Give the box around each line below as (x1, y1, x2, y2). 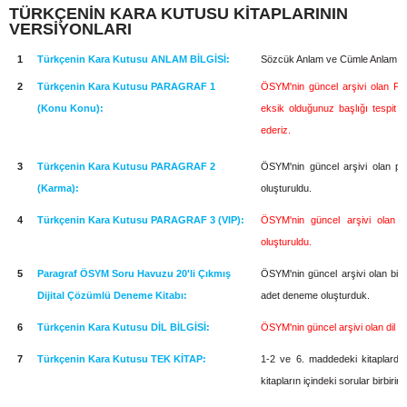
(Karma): (37, 183, 80, 194)
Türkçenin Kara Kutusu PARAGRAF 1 (37, 81, 216, 93)
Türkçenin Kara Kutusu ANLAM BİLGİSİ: (37, 54, 231, 65)
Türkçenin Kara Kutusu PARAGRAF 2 (37, 161, 216, 173)
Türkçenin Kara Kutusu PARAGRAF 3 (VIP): (37, 214, 245, 226)
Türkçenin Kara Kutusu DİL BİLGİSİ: (37, 322, 211, 333)
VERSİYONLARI (9, 19, 132, 38)
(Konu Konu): (37, 103, 104, 114)
